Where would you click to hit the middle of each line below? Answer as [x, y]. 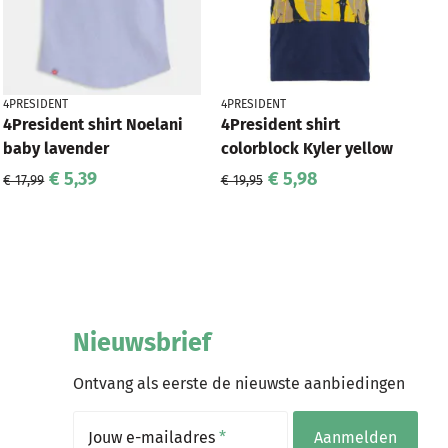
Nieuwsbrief [141, 343]
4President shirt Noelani [93, 124]
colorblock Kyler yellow [306, 148]
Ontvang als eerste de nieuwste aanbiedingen [238, 383]
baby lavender [56, 148]
